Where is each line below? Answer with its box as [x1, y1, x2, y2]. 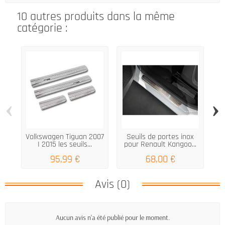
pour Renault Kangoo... [124, 139, 196, 150]
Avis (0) [95, 176, 130, 192]
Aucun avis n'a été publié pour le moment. [55, 212, 170, 222]
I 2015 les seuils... [38, 139, 92, 150]
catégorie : [17, 21, 68, 36]
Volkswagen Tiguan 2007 [26, 132, 104, 143]
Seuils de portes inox [127, 132, 194, 143]
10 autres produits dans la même [17, 9, 175, 25]
